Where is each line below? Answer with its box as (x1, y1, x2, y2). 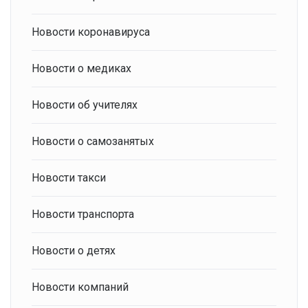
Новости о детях (32, 244, 115, 258)
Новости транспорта (32, 208, 134, 221)
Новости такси (32, 171, 106, 185)
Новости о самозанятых (32, 135, 154, 148)
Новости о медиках (32, 62, 131, 76)
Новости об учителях (32, 98, 137, 112)
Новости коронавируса (32, 25, 150, 39)
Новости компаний (32, 280, 129, 294)
